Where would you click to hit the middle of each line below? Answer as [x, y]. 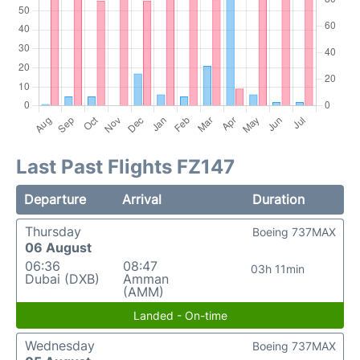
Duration [278, 199]
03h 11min [278, 269]
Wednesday [60, 346]
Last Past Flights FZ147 [125, 167]
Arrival [142, 199]
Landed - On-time [180, 315]
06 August [58, 247]
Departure [55, 199]
